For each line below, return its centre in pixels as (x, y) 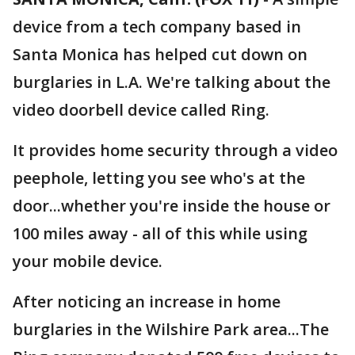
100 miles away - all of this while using (160, 233)
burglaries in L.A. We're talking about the (172, 82)
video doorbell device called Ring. (141, 110)
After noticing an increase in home (147, 302)
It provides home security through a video (175, 150)
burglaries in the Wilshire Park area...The (171, 329)
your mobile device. (88, 261)
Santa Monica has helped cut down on (160, 54)
